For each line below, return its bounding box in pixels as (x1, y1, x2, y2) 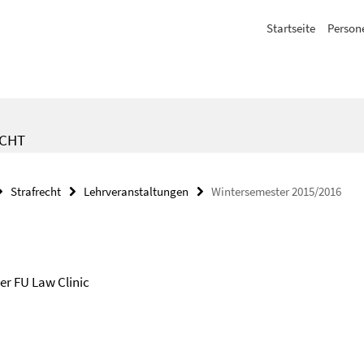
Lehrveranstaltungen (84, 184, 188, 199)
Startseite (266, 20, 315, 36)
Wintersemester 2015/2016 (211, 184, 341, 199)
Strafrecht (11, 184, 61, 199)
